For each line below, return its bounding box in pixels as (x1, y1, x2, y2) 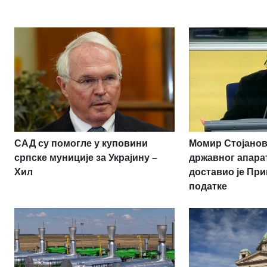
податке (189, 181, 228, 191)
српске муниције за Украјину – (14, 152, 157, 163)
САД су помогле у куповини (14, 138, 148, 148)
